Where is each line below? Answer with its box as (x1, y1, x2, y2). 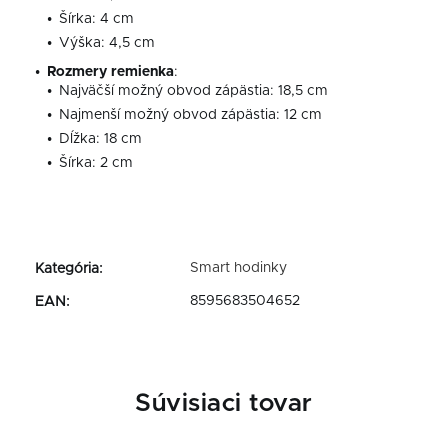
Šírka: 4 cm (59, 11, 134, 26)
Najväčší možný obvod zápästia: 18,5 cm (59, 83, 328, 98)
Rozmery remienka (47, 64, 174, 79)
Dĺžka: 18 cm (59, 131, 142, 146)
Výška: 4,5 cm (59, 35, 155, 50)
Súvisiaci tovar (135, 390, 313, 416)
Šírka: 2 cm (59, 155, 133, 170)
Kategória (35, 261, 99, 276)
